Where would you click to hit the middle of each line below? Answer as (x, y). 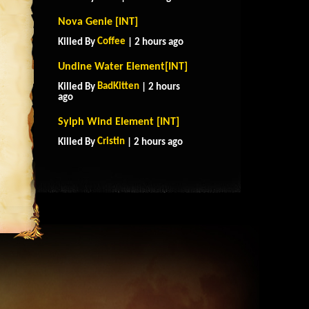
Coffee (111, 42)
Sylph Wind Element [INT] (119, 122)
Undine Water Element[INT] (123, 67)
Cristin (111, 142)
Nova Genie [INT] (98, 22)
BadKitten (118, 87)
